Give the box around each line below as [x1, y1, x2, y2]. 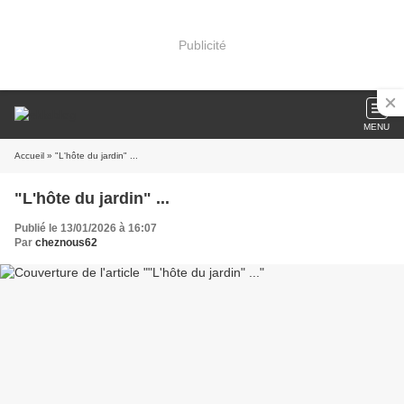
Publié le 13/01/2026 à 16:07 [14, 222, 157, 234]
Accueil [14, 151, 44, 161]
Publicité [178, 37, 226, 52]
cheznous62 [35, 236, 97, 249]
